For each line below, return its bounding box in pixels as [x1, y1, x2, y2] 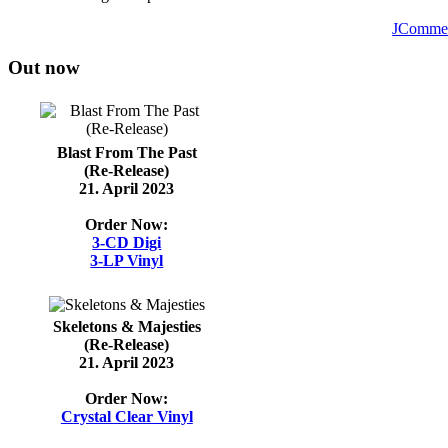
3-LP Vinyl [90, 252, 164, 270]
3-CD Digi [92, 234, 162, 252]
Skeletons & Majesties [52, 318, 201, 336]
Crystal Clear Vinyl [60, 408, 193, 426]
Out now [8, 56, 80, 78]
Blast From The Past [56, 144, 197, 162]
